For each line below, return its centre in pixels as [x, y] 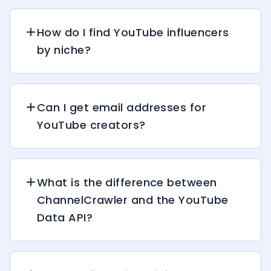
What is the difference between [127, 182]
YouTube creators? [91, 125]
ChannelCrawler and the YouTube [133, 200]
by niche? [64, 50]
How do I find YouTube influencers [133, 32]
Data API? [65, 217]
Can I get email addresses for [122, 107]
